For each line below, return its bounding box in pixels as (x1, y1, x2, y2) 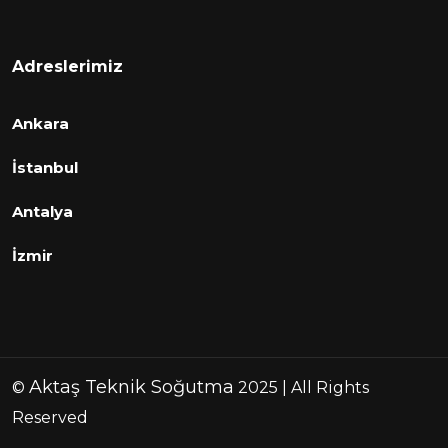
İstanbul (12, 158, 78, 178)
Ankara (12, 114, 69, 134)
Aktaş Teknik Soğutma (29, 376, 234, 399)
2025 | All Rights (234, 378, 369, 398)
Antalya (12, 202, 73, 222)
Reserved (12, 408, 88, 428)
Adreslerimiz (12, 57, 123, 77)
